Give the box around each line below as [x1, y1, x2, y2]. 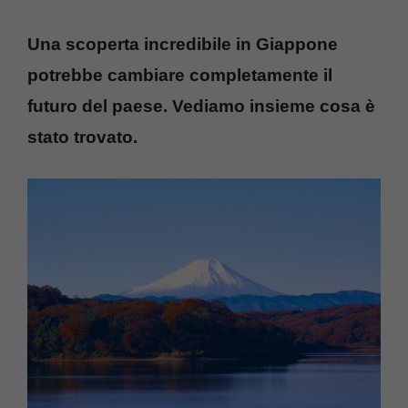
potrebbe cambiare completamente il [27, 65, 332, 85]
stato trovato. [27, 127, 138, 147]
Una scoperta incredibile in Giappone [27, 34, 338, 54]
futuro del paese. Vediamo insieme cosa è [27, 96, 375, 116]
